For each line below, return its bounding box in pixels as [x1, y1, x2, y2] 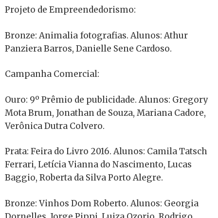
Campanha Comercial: [5, 69, 99, 80]
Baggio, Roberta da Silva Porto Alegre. [5, 172, 163, 183]
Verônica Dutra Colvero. [5, 120, 105, 131]
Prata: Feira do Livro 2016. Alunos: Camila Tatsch [5, 146, 207, 157]
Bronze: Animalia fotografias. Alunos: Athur [5, 30, 188, 41]
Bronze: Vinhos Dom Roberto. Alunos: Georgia [5, 198, 199, 209]
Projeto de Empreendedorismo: [5, 4, 136, 16]
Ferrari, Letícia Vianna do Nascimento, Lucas [5, 159, 192, 170]
